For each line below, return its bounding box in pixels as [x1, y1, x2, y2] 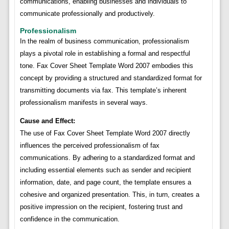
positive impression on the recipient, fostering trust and [19, 203, 182, 211]
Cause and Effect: [19, 117, 75, 125]
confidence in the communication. [19, 215, 120, 223]
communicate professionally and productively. [19, 10, 155, 18]
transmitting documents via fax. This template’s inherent [19, 86, 187, 95]
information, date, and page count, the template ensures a [19, 178, 191, 187]
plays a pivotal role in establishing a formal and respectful [19, 50, 190, 58]
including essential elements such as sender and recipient [19, 166, 191, 174]
